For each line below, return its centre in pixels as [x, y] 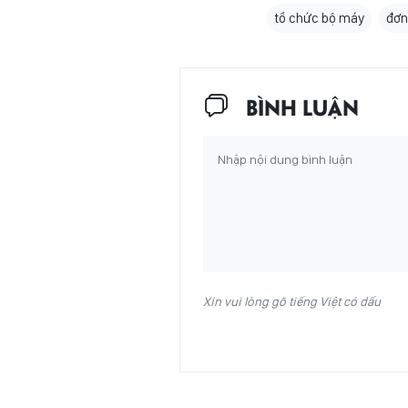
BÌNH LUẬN [302, 106]
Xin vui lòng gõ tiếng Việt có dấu [292, 301]
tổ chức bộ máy [319, 18]
